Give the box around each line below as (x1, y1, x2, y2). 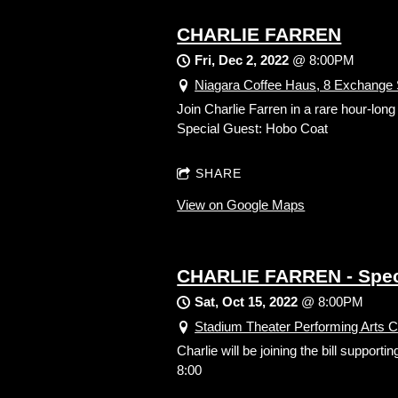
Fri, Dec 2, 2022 (195, 52, 290, 68)
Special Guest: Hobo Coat (177, 121, 329, 137)
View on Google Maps (177, 197, 306, 213)
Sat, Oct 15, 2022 (195, 294, 298, 310)
